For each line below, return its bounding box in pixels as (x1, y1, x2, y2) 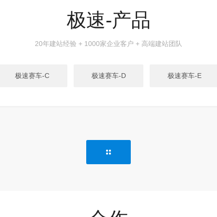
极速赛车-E (168, 72, 202, 79)
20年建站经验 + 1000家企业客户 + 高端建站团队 (35, 40, 182, 47)
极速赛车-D (91, 72, 126, 79)
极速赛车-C (15, 72, 50, 79)
